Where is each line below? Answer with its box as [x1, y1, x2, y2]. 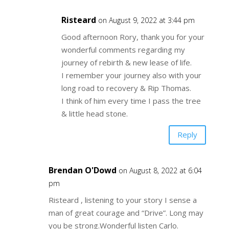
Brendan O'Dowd [48, 164, 117, 176]
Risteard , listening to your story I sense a [48, 194, 197, 205]
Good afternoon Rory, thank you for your [61, 31, 204, 42]
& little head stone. [61, 108, 128, 119]
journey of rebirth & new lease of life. [61, 57, 192, 67]
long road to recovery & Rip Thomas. [61, 82, 191, 93]
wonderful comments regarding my [61, 44, 185, 55]
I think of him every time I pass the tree [61, 95, 201, 106]
